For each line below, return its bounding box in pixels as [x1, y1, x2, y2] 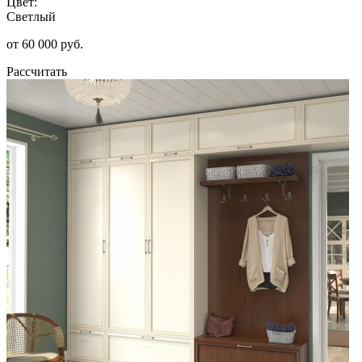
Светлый [6, 9, 56, 23]
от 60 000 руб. [6, 36, 83, 51]
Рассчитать [6, 64, 67, 78]
